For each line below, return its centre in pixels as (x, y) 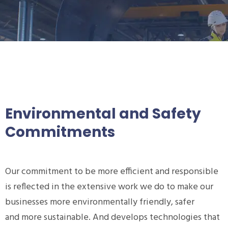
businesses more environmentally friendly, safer (100, 202)
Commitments (60, 132)
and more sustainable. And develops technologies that (112, 218)
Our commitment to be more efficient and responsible (112, 172)
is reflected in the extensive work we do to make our (109, 187)
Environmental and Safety (103, 114)
